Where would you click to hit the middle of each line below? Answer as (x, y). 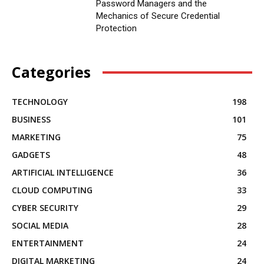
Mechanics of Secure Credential (158, 16)
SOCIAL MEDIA (40, 226)
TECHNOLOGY (40, 102)
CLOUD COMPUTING (52, 190)
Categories (51, 72)
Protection (116, 28)
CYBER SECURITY (45, 208)
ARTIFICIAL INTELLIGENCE (63, 173)
